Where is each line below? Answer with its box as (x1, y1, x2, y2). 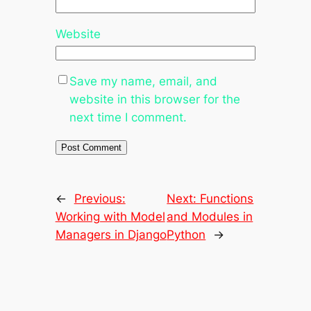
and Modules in (167, 209, 253, 224)
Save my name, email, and (69, 74, 217, 88)
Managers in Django (55, 227, 167, 242)
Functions (200, 191, 254, 205)
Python (167, 227, 206, 242)
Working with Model (55, 209, 165, 224)
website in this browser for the (69, 92, 240, 106)
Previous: (74, 191, 126, 205)
